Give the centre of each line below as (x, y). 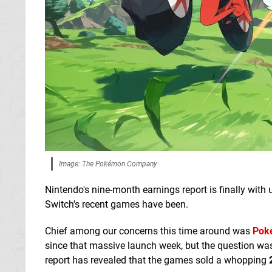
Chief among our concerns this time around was (149, 231)
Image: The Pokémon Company (108, 164)
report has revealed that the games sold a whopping (157, 260)
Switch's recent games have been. (117, 204)
